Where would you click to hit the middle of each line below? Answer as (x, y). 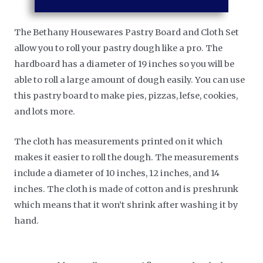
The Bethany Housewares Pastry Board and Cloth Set (127, 33)
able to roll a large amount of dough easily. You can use (130, 80)
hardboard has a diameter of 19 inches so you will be (124, 64)
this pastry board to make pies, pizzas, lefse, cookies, (126, 96)
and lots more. (46, 112)
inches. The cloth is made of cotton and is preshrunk (127, 189)
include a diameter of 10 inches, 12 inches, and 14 (117, 173)
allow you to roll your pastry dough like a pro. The (119, 48)
